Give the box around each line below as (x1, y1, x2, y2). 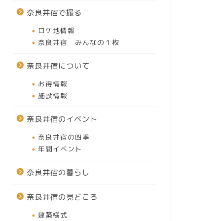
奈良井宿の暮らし (26, 167, 90, 178)
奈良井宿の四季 (37, 132, 90, 142)
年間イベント (37, 144, 82, 153)
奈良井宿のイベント (26, 114, 98, 124)
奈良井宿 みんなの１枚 (37, 37, 119, 47)
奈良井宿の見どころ (26, 192, 98, 202)
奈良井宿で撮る (26, 7, 82, 18)
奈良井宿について (26, 61, 90, 71)
